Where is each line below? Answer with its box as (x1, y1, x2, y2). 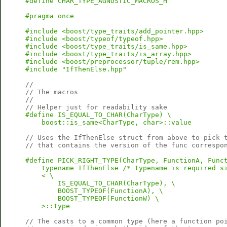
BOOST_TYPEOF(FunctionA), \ (25, 187, 163, 195)
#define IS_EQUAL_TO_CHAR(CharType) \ (25, 111, 171, 119)
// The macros (25, 88, 78, 96)
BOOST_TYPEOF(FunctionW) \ (25, 195, 159, 202)
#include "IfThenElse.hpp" (25, 65, 127, 73)
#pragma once (25, 12, 74, 20)
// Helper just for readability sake (25, 103, 167, 111)
